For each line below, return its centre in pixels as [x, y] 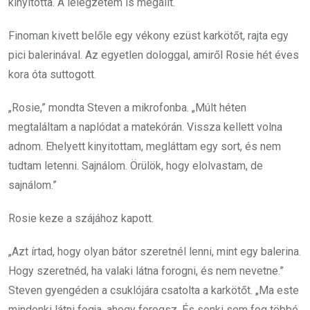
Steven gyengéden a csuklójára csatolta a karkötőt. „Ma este [154, 290]
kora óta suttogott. [52, 74]
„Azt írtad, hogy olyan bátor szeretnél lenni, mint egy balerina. [155, 252]
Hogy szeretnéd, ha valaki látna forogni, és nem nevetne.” [146, 271]
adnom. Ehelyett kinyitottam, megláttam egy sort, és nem [145, 146]
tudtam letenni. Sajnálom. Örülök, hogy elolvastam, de [136, 166]
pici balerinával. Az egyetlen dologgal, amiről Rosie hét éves [154, 55]
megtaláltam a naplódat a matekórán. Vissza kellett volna [145, 127]
